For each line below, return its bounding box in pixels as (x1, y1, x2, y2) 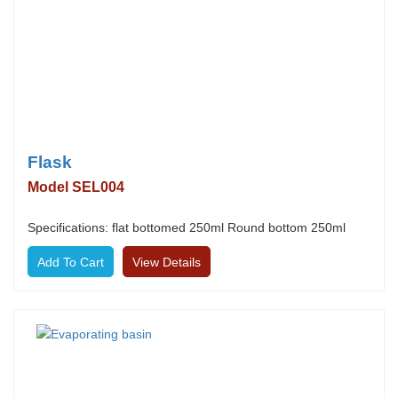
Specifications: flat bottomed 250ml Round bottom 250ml (28, 220, 346, 235)
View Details (132, 255, 201, 269)
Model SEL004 (28, 179, 124, 195)
